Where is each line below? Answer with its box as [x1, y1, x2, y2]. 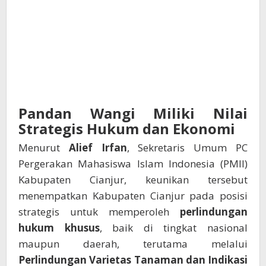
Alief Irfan [68, 141, 127, 155]
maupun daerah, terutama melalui [18, 237, 248, 251]
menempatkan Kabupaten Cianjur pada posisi [18, 189, 248, 203]
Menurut [18, 141, 69, 155]
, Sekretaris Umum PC [126, 141, 248, 155]
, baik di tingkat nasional [99, 221, 248, 235]
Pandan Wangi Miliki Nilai [18, 103, 248, 123]
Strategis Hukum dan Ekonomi [18, 119, 235, 139]
